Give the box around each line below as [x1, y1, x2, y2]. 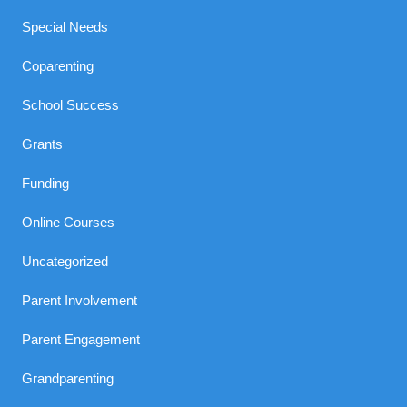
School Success [22, 97, 120, 113]
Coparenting [22, 58, 94, 74]
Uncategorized [22, 253, 109, 269]
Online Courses [22, 214, 115, 230]
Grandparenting [22, 371, 114, 386]
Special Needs [22, 19, 109, 35]
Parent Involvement [22, 293, 138, 308]
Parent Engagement [22, 332, 141, 347]
